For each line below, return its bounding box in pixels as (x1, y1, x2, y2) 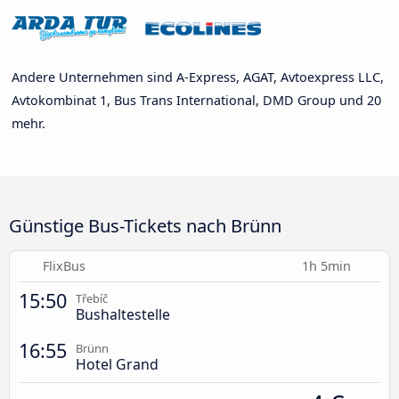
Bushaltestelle (76, 304, 170, 324)
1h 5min (302, 256, 354, 274)
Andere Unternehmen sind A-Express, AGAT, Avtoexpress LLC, (12, 68, 384, 85)
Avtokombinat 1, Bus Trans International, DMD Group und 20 (12, 91, 381, 109)
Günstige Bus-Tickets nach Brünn (9, 212, 281, 238)
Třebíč (76, 289, 108, 306)
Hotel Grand (76, 354, 159, 374)
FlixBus (43, 256, 86, 274)
